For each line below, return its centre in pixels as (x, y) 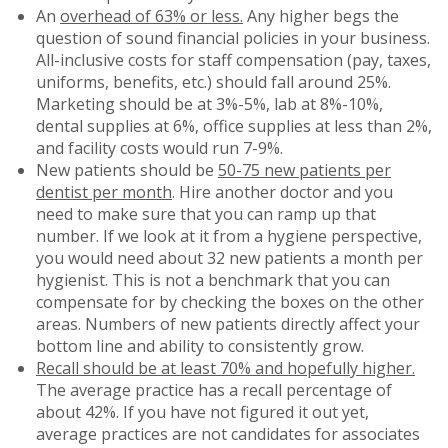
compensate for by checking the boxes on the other (230, 301)
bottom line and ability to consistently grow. (200, 345)
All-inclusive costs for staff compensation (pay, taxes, (233, 59)
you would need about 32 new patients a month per (229, 257)
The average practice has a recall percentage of (214, 389)
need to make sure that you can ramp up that (206, 213)
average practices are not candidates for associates (228, 433)
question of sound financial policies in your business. (233, 37)
